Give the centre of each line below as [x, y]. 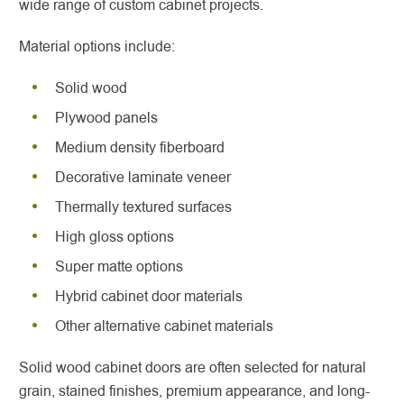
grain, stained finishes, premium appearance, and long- [194, 391]
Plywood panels [106, 118]
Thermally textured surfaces [143, 207]
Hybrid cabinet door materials [149, 296]
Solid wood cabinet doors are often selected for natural [193, 367]
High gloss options [115, 237]
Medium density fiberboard [140, 147]
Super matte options [119, 266]
